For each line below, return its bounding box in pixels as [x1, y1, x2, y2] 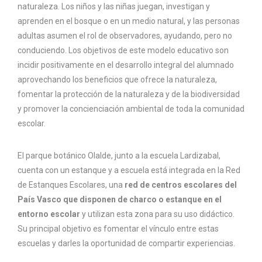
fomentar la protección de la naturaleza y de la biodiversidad [18, 89, 240, 99]
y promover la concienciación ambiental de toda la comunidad [18, 104, 244, 114]
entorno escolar [18, 209, 80, 219]
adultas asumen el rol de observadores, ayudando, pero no [18, 31, 232, 41]
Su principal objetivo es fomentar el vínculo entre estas [18, 224, 219, 234]
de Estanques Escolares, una [18, 180, 125, 190]
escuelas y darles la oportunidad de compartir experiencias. [18, 239, 235, 249]
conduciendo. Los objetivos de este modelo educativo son [18, 46, 229, 56]
